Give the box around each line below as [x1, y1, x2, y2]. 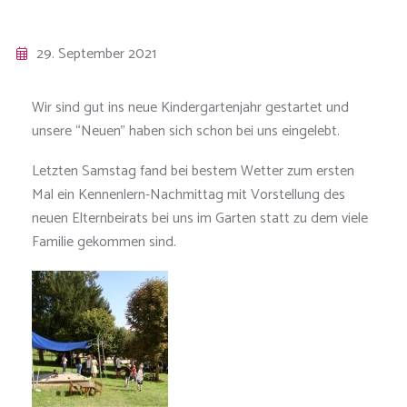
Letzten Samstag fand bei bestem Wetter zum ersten [32, 159, 354, 184]
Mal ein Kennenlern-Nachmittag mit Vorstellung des [32, 183, 345, 208]
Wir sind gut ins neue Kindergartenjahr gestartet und [32, 95, 349, 121]
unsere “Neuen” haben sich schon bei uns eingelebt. [32, 119, 340, 144]
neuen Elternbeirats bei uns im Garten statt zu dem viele [32, 206, 368, 232]
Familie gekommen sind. [32, 230, 176, 255]
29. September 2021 [36, 42, 156, 67]
